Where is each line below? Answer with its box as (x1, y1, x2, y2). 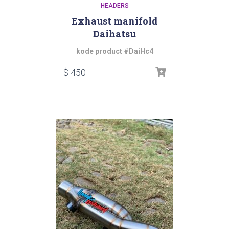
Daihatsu (93, 28, 136, 40)
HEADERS (100, 2, 129, 9)
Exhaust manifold (71, 15, 158, 27)
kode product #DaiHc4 (76, 47, 153, 55)
